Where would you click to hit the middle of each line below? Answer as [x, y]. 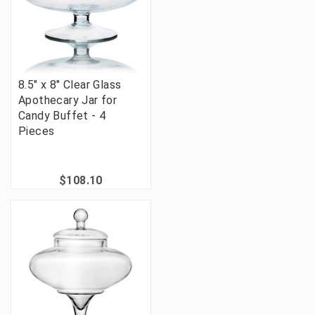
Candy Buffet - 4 [62, 115]
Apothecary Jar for [68, 100]
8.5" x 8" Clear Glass [70, 84]
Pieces [37, 131]
